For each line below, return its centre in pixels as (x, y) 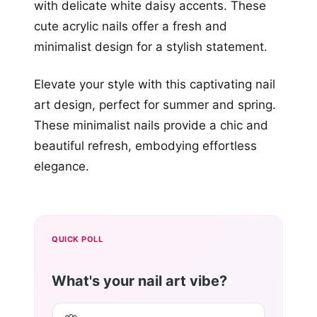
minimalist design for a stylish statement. (151, 47)
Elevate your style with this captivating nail (155, 85)
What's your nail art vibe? (139, 281)
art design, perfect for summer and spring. (155, 105)
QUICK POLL (77, 240)
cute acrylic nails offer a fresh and (131, 27)
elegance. (62, 167)
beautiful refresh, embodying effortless (145, 146)
